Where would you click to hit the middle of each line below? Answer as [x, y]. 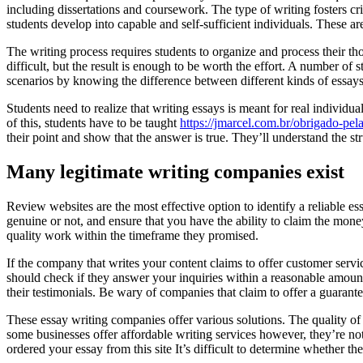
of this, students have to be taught [93, 122]
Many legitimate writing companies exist [175, 171]
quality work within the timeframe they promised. [132, 235]
